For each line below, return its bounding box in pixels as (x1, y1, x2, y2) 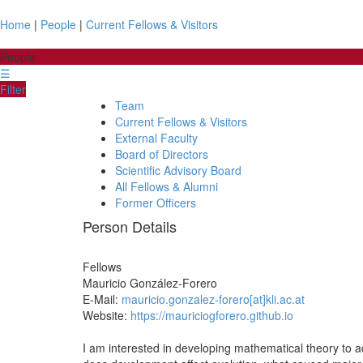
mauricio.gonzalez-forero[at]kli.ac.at (122, 291, 305, 307)
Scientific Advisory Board (115, 162, 241, 178)
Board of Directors (115, 146, 208, 162)
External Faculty (115, 130, 198, 146)
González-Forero (130, 275, 217, 291)
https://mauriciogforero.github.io (130, 307, 293, 323)
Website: (83, 307, 130, 323)
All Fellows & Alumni (115, 178, 218, 194)
